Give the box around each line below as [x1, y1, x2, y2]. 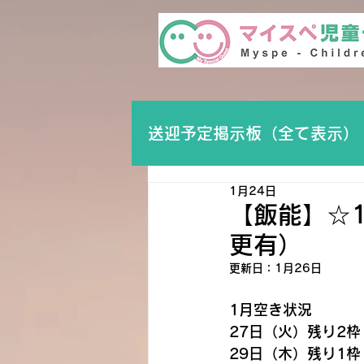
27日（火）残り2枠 [229, 324, 361, 339]
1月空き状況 [229, 302, 312, 317]
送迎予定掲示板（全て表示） [148, 124, 359, 141]
